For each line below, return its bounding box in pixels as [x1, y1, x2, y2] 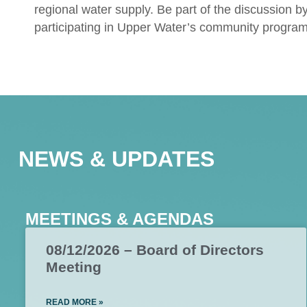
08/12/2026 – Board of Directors [46, 242, 264, 258]
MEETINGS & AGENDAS [25, 210, 214, 229]
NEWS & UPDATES [19, 147, 214, 172]
